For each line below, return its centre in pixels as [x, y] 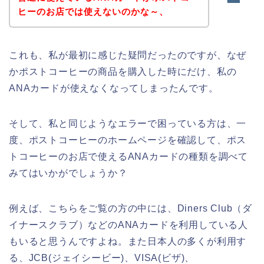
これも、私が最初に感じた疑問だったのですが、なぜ [128, 55]
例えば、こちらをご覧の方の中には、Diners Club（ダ [131, 208]
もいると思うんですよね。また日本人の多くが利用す [128, 241]
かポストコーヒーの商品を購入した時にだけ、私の [123, 71]
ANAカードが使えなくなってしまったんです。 [114, 88]
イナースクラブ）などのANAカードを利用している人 [128, 225]
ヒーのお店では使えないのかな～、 [93, 11]
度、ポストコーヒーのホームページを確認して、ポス [128, 140]
